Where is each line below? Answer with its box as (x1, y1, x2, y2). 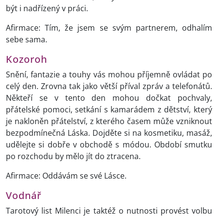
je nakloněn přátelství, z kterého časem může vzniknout (6, 116, 212, 127)
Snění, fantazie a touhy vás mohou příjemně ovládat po (6, 69, 212, 80)
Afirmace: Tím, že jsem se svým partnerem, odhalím (6, 22, 212, 34)
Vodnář (6, 188, 41, 202)
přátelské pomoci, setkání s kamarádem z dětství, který (6, 104, 212, 115)
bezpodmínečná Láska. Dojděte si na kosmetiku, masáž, (6, 127, 212, 139)
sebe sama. (6, 34, 47, 45)
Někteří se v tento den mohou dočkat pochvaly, (6, 92, 212, 104)
